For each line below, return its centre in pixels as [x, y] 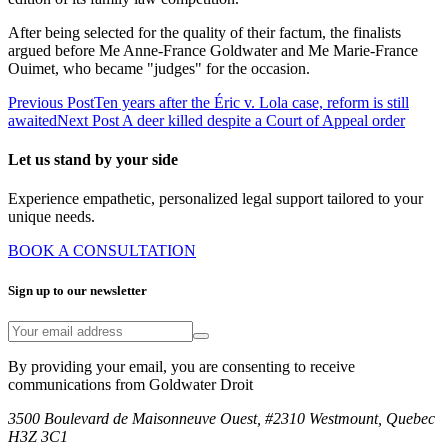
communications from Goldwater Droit [130, 384]
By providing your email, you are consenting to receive [181, 366]
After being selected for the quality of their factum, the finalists [204, 32]
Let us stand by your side [93, 160]
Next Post [89, 120]
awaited [32, 120]
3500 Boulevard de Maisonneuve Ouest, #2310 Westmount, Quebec [221, 418]
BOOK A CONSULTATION [102, 251]
